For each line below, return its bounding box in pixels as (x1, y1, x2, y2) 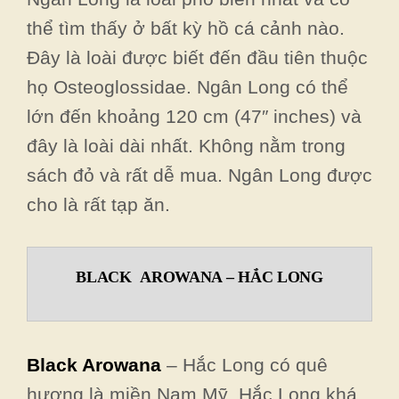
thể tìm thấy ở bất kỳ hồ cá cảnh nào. (27, 17, 345, 38)
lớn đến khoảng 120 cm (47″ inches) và (27, 105, 362, 126)
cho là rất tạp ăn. (27, 193, 170, 215)
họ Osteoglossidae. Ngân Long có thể (27, 76, 348, 97)
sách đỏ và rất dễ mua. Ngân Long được (27, 164, 372, 185)
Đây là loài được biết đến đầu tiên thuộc (27, 46, 368, 68)
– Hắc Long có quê (161, 354, 328, 375)
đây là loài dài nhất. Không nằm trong (27, 134, 346, 156)
